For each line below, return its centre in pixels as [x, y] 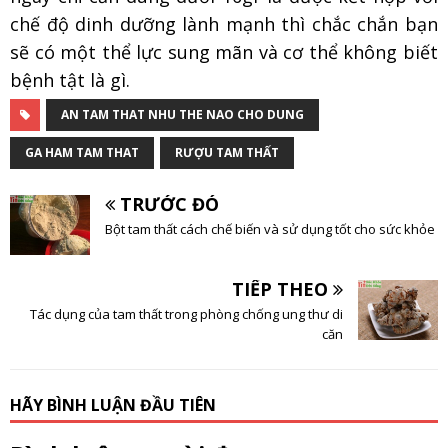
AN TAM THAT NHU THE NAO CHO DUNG [182, 115]
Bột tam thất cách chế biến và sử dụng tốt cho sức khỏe [270, 229]
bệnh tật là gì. [70, 80]
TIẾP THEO [280, 289]
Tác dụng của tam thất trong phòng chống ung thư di [186, 314]
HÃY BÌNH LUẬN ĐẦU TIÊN [113, 405]
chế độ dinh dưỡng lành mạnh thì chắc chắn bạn [224, 24]
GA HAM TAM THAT [82, 153]
